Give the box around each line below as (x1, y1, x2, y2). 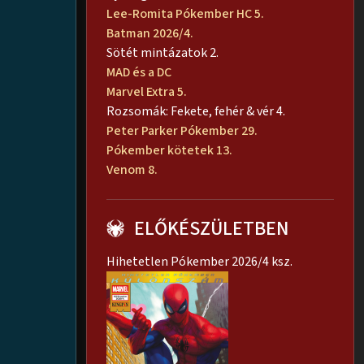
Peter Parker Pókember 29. (106, 122, 260, 141)
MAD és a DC (106, 63, 171, 82)
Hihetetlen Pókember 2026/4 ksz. (106, 253, 292, 271)
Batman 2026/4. (106, 24, 193, 43)
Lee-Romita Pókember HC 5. (106, 5, 264, 24)
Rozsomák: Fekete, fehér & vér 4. (106, 102, 285, 121)
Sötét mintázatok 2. (106, 44, 219, 63)
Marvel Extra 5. (106, 83, 187, 102)
